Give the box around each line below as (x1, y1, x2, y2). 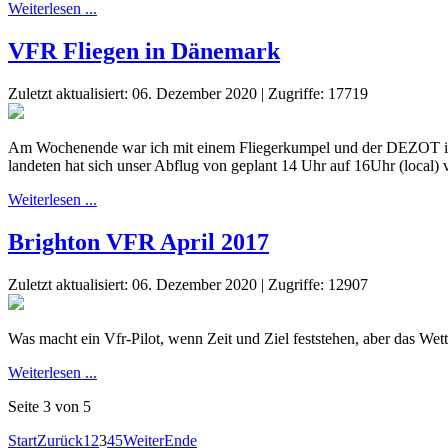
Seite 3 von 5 (8, 397, 91, 415)
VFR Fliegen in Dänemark (8, 38, 280, 65)
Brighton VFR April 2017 (8, 228, 269, 255)
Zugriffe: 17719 (268, 85, 368, 103)
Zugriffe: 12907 (268, 275, 368, 293)
